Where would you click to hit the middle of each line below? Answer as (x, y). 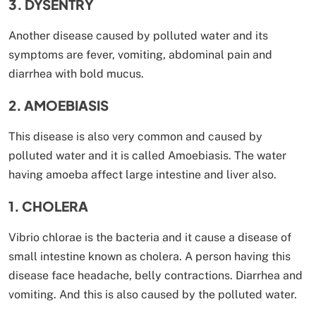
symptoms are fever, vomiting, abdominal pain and (140, 54)
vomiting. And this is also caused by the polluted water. (153, 294)
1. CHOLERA (48, 206)
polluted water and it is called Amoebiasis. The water (147, 155)
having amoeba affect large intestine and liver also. (142, 174)
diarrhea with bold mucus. (76, 73)
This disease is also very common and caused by (135, 136)
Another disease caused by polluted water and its (138, 35)
